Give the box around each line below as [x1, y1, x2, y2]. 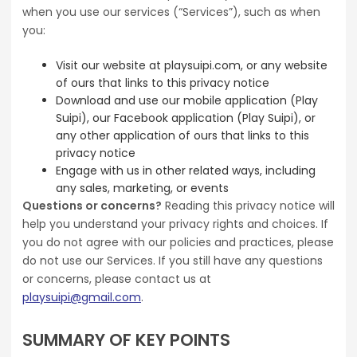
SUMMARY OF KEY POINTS [22, 328, 230, 351]
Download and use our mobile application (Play [56, 92, 318, 108]
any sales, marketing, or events [56, 180, 229, 196]
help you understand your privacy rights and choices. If [22, 216, 328, 232]
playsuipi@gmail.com [22, 289, 141, 305]
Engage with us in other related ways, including [56, 163, 316, 178]
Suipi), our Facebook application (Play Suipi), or [56, 110, 316, 126]
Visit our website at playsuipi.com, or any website [56, 57, 328, 73]
